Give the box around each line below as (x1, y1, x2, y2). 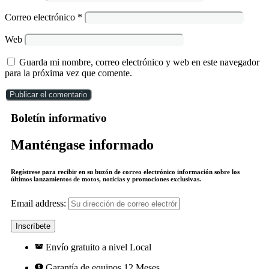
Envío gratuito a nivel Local (45, 242, 151, 253)
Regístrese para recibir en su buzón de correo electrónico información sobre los (11, 168, 240, 176)
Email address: (11, 198, 68, 209)
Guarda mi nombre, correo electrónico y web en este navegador (19, 56, 259, 67)
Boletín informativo (11, 112, 107, 125)
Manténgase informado (11, 137, 154, 153)
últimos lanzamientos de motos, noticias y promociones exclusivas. (11, 175, 201, 183)
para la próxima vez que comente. (5, 67, 132, 78)
